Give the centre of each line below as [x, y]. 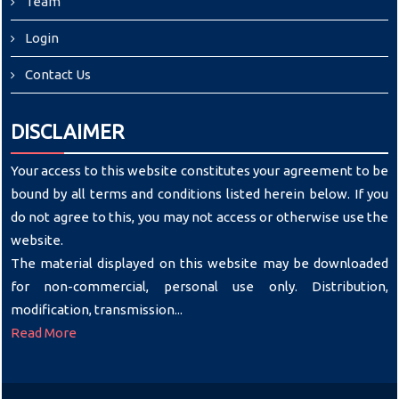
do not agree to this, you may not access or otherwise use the [199, 217]
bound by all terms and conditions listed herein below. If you [199, 194]
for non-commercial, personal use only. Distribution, [199, 286]
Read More [43, 333]
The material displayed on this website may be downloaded [199, 263]
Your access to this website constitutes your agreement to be [199, 171]
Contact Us [57, 74]
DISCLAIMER [67, 131]
